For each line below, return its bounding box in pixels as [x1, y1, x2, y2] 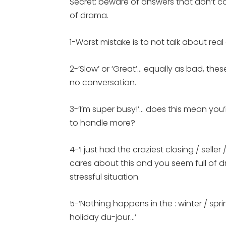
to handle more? [70, 117, 135, 129]
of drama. [70, 10, 108, 21]
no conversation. [70, 77, 136, 88]
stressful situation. [70, 171, 140, 183]
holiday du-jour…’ [70, 211, 136, 223]
